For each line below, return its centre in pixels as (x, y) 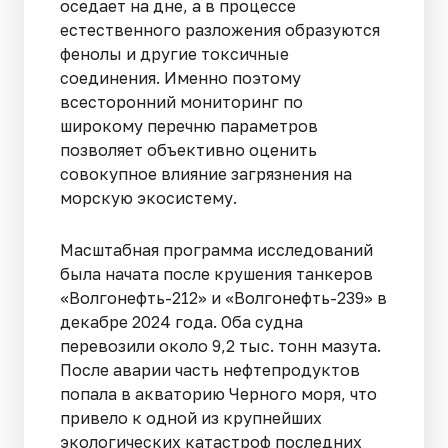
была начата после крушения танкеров (216, 274)
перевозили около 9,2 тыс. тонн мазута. (220, 346)
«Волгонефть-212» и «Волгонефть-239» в (223, 298)
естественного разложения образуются (220, 30)
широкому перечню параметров (189, 126)
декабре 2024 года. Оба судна (181, 322)
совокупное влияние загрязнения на (206, 174)
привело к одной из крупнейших (191, 418)
